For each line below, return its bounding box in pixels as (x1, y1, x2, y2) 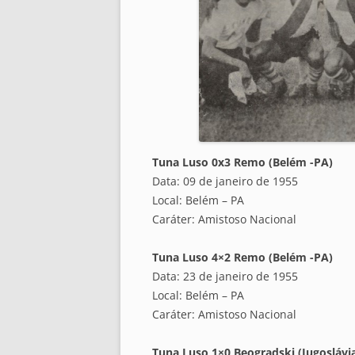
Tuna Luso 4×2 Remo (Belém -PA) (152, 250, 333, 265)
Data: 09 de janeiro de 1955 (152, 174, 298, 189)
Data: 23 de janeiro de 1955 (152, 269, 298, 284)
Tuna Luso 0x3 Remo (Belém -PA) (152, 155, 333, 170)
